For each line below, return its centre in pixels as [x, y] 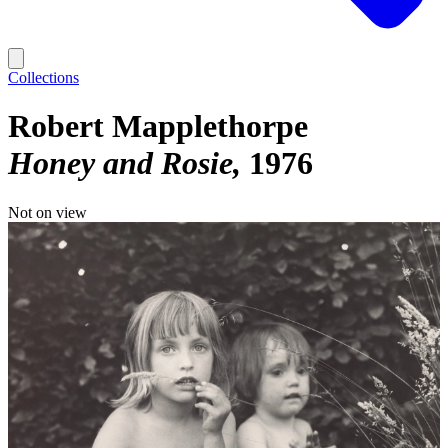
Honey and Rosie [120, 163]
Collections [43, 77]
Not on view [47, 212]
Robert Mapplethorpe [158, 126]
